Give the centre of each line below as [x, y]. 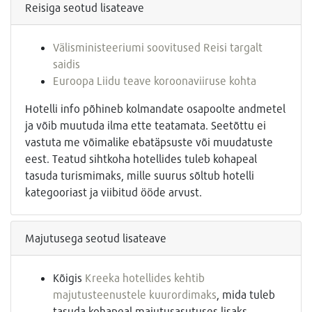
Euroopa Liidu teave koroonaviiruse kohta [155, 81]
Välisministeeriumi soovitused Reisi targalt [158, 47]
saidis [67, 64]
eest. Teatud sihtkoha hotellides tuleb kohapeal [141, 159]
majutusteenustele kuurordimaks [135, 295]
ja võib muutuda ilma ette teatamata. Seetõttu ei [146, 125]
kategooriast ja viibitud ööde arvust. [114, 192]
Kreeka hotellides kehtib [145, 278]
